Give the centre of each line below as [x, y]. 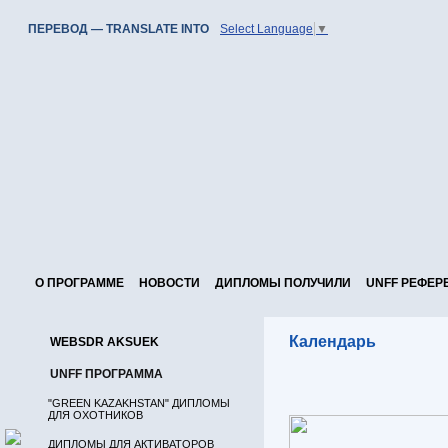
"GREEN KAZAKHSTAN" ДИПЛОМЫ [139, 403]
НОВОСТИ [169, 283]
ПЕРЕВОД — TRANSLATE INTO [118, 29]
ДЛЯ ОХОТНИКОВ [95, 415]
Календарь [332, 341]
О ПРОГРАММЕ [79, 283]
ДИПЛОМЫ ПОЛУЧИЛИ [283, 283]
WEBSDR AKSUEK [104, 342]
